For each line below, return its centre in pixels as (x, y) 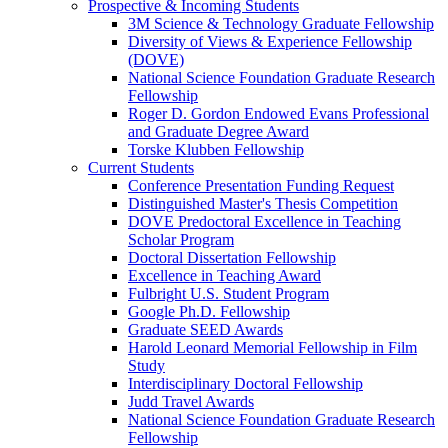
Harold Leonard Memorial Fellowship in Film (272, 348)
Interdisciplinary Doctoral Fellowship (245, 384)
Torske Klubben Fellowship (216, 150)
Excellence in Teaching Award (224, 276)
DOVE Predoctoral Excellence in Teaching (264, 222)
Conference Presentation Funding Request (261, 186)
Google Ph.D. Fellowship (209, 312)
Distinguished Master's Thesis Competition (263, 204)
